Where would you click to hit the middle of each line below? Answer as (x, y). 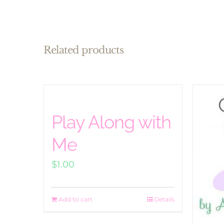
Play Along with (111, 122)
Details (164, 199)
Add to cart (75, 199)
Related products (83, 50)
